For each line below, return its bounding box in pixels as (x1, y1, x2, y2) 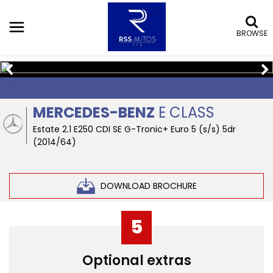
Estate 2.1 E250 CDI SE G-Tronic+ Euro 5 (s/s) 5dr (33, 123, 236, 135)
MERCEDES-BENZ (33, 102, 155, 122)
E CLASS (155, 102, 215, 122)
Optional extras (82, 251, 191, 270)
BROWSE (236, 28, 268, 38)
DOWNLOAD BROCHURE (100, 179, 197, 192)
